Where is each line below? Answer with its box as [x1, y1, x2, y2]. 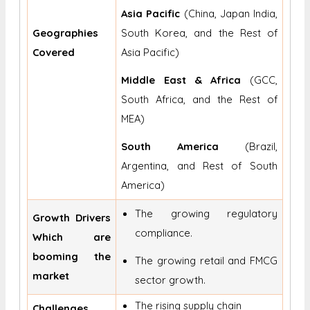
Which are [33, 230, 111, 244]
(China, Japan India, [180, 7, 277, 21]
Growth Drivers [33, 211, 111, 225]
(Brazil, [219, 140, 277, 154]
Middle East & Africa [121, 73, 241, 87]
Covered [33, 46, 75, 60]
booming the [33, 250, 111, 264]
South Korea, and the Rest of [121, 26, 277, 40]
